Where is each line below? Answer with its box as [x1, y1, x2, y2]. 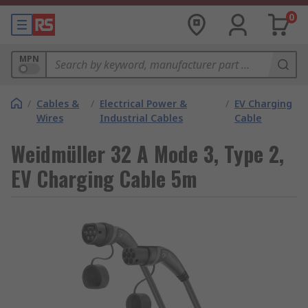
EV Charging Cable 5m [11, 163, 197, 194]
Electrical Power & [99, 97, 187, 110]
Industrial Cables [99, 111, 183, 124]
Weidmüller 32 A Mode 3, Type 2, [11, 138, 284, 169]
